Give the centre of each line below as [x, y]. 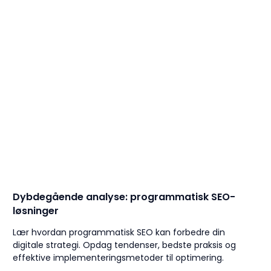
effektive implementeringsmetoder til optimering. [119, 258]
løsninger [36, 211]
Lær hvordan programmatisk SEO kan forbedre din [119, 233]
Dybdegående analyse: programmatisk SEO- [124, 197]
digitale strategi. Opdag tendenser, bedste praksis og [125, 245]
